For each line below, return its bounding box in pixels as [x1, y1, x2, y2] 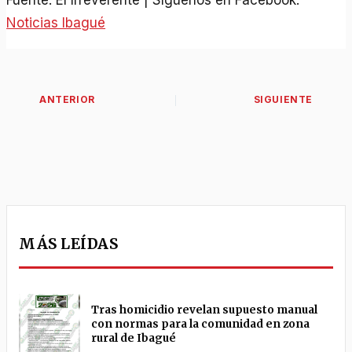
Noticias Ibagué [6, 14, 106, 31]
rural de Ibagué [91, 332, 177, 346]
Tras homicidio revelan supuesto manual [91, 303, 318, 317]
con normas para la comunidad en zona [91, 317, 310, 332]
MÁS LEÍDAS [19, 235, 119, 254]
